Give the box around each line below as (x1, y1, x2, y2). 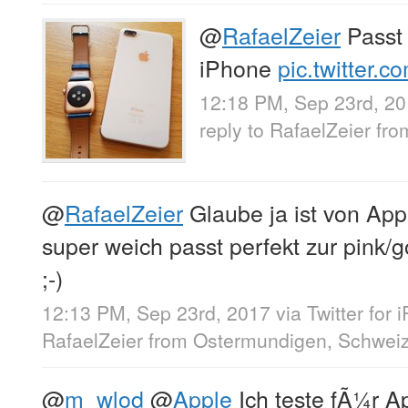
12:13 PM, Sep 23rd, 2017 (42, 299, 270, 327)
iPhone (199, 50, 278, 84)
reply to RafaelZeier (199, 116, 371, 144)
